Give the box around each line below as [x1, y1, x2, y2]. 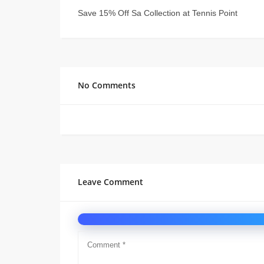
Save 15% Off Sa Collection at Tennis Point [78, 8, 237, 18]
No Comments [78, 80, 136, 91]
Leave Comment [78, 176, 143, 187]
